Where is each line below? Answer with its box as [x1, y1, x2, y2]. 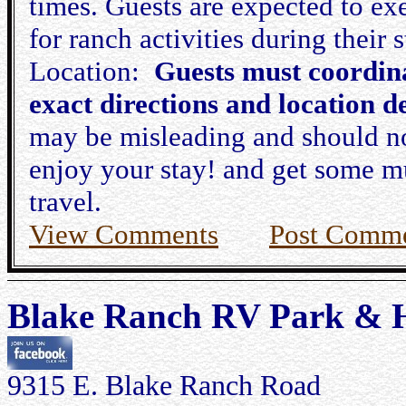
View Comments [29, 218, 218, 250]
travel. [29, 186, 101, 217]
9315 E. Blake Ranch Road [7, 370, 321, 401]
